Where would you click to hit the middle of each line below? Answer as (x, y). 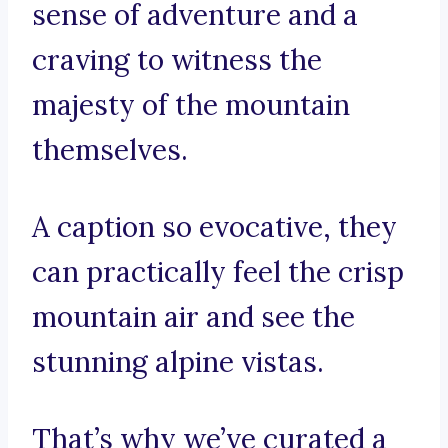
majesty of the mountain (191, 105)
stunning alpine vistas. (178, 362)
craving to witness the (177, 60)
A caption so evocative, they (214, 227)
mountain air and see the (193, 317)
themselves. (110, 150)
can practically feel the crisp (218, 272)
